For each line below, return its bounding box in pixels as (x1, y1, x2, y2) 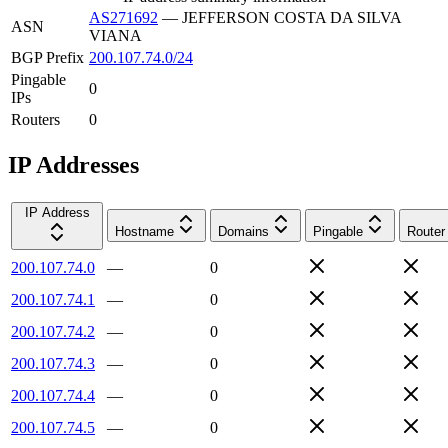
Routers (11, 110, 60, 128)
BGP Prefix (11, 48, 84, 66)
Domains (218, 223, 269, 239)
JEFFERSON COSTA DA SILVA (182, 8, 401, 26)
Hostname (115, 223, 174, 239)
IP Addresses (8, 151, 139, 178)
